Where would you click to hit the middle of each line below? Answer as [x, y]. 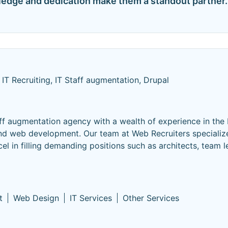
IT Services [91, 198]
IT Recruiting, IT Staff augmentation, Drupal [85, 80]
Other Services [151, 198]
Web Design [36, 198]
